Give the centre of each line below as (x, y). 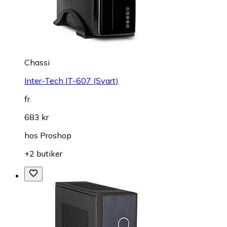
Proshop (56, 135)
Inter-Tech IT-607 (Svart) (71, 80)
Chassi (37, 62)
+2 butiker (43, 153)
